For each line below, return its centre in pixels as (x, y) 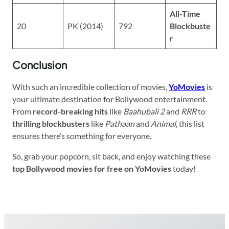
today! (184, 168)
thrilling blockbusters (51, 123)
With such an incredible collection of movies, (90, 86)
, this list (190, 123)
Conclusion (40, 64)
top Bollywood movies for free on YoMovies (92, 168)
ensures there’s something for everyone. (82, 135)
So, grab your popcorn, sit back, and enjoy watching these (111, 156)
